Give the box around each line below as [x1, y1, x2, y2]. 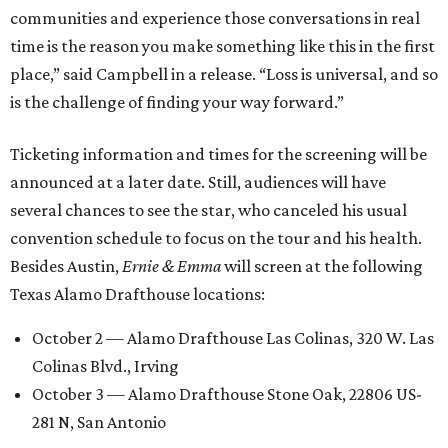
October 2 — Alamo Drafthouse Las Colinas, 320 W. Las [32, 327, 434, 348]
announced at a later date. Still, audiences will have [10, 171, 386, 192]
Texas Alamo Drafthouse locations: [10, 283, 265, 304]
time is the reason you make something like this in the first [10, 35, 435, 56]
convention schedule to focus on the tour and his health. [10, 227, 422, 248]
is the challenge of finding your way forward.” [10, 91, 344, 112]
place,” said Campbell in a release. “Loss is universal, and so [10, 63, 438, 84]
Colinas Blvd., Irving [32, 355, 179, 376]
